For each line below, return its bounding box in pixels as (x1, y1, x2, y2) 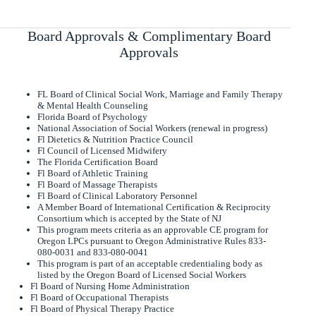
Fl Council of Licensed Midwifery (37, 145, 168, 156)
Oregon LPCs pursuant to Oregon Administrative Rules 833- (37, 235, 267, 246)
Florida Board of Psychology (37, 111, 148, 122)
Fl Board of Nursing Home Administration (30, 280, 190, 291)
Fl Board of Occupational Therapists (30, 291, 169, 303)
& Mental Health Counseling (37, 99, 149, 111)
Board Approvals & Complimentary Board (27, 28, 271, 44)
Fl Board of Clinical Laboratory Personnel (37, 190, 198, 201)
